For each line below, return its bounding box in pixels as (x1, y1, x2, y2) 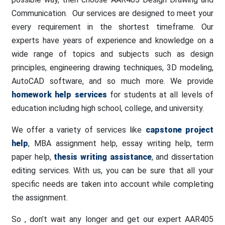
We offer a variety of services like (12, 125, 146, 135)
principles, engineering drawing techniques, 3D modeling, (12, 63, 213, 72)
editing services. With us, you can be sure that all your (12, 166, 213, 175)
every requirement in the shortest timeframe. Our (12, 22, 213, 32)
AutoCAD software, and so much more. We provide (12, 76, 213, 86)
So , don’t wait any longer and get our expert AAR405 (12, 214, 213, 224)
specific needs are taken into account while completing (12, 179, 213, 189)
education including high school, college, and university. (12, 103, 204, 113)
